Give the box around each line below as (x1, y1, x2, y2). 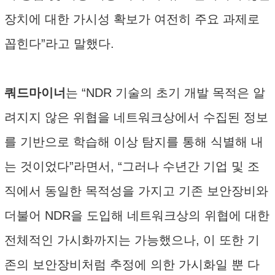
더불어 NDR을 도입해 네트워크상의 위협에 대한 (4, 209, 269, 222)
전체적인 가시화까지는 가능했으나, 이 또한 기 (4, 233, 260, 247)
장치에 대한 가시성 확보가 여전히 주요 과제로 (4, 12, 260, 26)
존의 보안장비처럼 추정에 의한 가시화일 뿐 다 (4, 258, 260, 271)
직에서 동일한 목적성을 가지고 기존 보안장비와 (4, 184, 268, 198)
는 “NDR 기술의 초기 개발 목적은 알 (66, 86, 265, 99)
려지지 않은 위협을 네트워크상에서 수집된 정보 (4, 110, 268, 124)
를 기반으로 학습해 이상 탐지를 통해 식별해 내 (4, 135, 263, 149)
